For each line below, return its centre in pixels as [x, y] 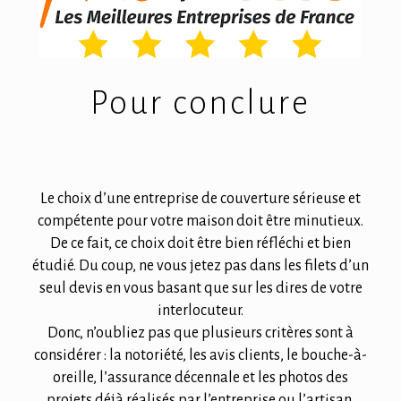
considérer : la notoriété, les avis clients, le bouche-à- [200, 356]
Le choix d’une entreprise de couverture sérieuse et [200, 199]
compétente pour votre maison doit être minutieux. [200, 222]
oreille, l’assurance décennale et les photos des [200, 378]
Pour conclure [200, 103]
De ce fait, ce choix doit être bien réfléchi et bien [200, 244]
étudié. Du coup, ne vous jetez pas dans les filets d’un [200, 266]
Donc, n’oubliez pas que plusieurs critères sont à [200, 333]
